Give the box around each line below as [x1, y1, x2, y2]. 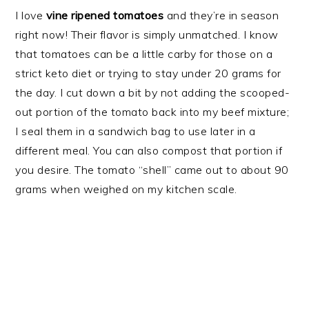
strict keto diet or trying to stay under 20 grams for [15, 66, 281, 80]
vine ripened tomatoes [46, 8, 164, 22]
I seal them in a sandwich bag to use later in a [15, 123, 256, 138]
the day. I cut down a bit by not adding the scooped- [15, 85, 290, 99]
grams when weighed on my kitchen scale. [15, 181, 237, 196]
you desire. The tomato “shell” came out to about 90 [15, 162, 289, 177]
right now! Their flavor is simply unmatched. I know [15, 27, 279, 41]
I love [15, 8, 46, 22]
